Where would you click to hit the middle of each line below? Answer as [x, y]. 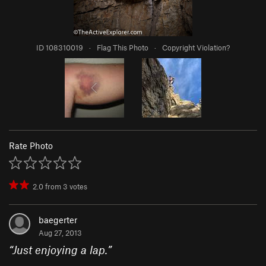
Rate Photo [31, 146]
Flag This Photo [123, 48]
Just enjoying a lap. [60, 250]
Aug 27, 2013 [60, 233]
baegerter [58, 220]
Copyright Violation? [196, 48]
